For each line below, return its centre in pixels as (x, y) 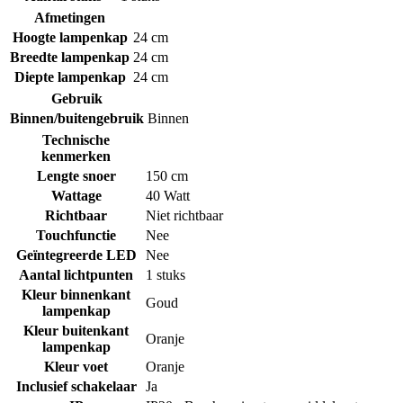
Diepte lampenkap (70, 76)
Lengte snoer (76, 175)
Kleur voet (76, 366)
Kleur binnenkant (76, 294)
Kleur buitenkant (76, 330)
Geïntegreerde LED (76, 255)
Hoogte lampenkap (70, 37)
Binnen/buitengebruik (77, 118)
